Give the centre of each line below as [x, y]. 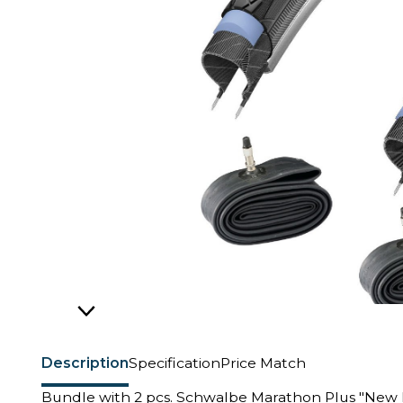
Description [85, 363]
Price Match [263, 363]
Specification [175, 363]
